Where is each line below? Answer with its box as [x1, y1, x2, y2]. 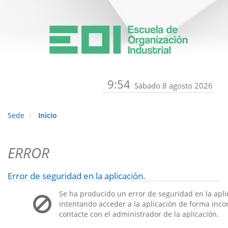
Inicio [38, 110, 57, 120]
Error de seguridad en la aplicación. [8, 170, 146, 182]
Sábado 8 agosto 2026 [134, 80, 213, 91]
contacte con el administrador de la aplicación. [59, 209, 219, 219]
